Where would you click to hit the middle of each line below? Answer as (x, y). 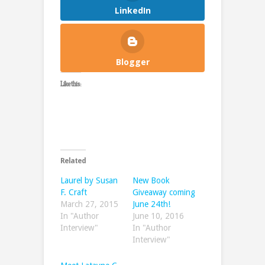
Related (73, 161)
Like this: (71, 83)
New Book (151, 180)
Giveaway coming (164, 192)
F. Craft (74, 192)
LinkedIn (132, 10)
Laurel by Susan (89, 180)
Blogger (132, 62)
